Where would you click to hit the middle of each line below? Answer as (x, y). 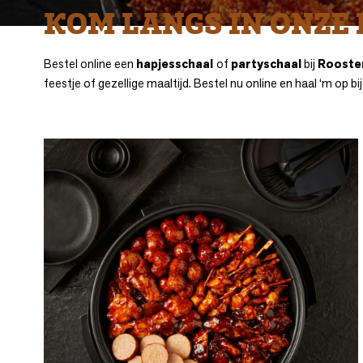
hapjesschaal (176, 64)
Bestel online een (90, 64)
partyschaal (266, 64)
